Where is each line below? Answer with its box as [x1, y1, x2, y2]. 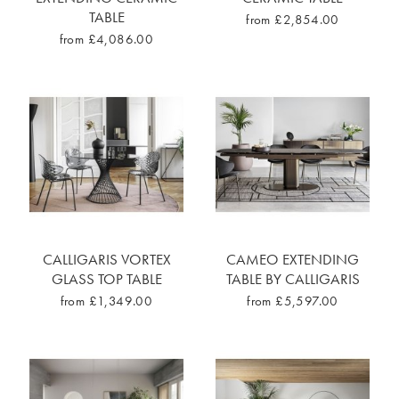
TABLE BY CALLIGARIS [225, 269, 360, 289]
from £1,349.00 [60, 292, 153, 311]
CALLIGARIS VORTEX [42, 249, 171, 270]
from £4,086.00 [59, 30, 154, 49]
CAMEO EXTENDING [226, 249, 359, 270]
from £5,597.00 [247, 292, 338, 311]
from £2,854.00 [246, 11, 339, 29]
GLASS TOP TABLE [51, 269, 162, 289]
